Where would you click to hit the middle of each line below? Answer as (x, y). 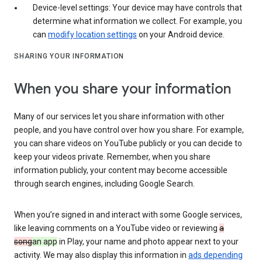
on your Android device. (181, 34)
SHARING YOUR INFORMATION (69, 56)
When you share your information (123, 89)
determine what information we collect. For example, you (137, 21)
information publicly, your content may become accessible (121, 170)
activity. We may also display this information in (101, 255)
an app (45, 242)
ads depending (216, 255)
